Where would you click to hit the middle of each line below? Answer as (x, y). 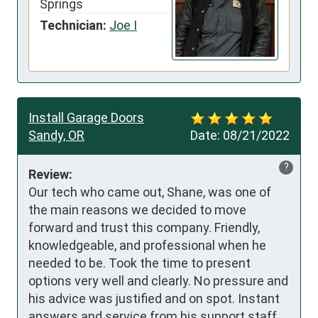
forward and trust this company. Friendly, (144, 228)
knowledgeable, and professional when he (147, 246)
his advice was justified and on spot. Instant (154, 299)
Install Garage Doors (86, 118)
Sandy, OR (56, 136)
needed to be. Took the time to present (139, 263)
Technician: (73, 26)
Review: (50, 175)
